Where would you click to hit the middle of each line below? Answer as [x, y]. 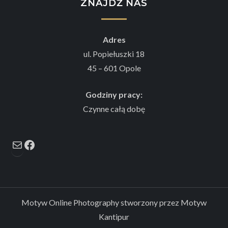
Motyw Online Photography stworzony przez [101, 202]
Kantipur [114, 216]
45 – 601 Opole [114, 68]
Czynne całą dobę [114, 108]
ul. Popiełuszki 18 [114, 53]
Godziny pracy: [114, 94]
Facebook [61, 138]
